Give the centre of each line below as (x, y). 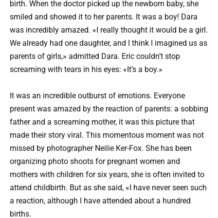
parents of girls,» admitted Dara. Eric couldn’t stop (95, 56)
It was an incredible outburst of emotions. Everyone (97, 96)
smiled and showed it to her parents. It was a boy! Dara (104, 17)
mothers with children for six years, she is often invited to (107, 175)
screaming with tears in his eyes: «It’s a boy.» (86, 70)
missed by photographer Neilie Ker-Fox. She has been (101, 148)
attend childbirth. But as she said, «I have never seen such (108, 188)
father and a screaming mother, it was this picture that (102, 122)
